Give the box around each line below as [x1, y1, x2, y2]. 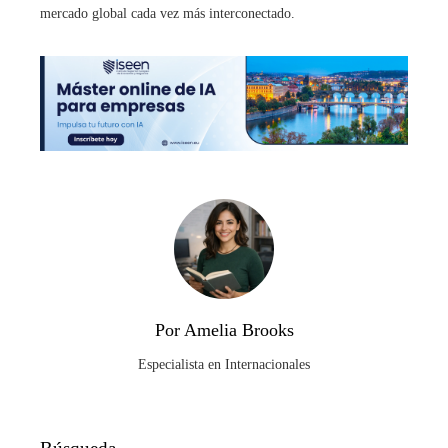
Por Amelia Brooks [154, 319, 294, 340]
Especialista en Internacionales [138, 356, 310, 372]
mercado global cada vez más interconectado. [40, 6, 295, 21]
